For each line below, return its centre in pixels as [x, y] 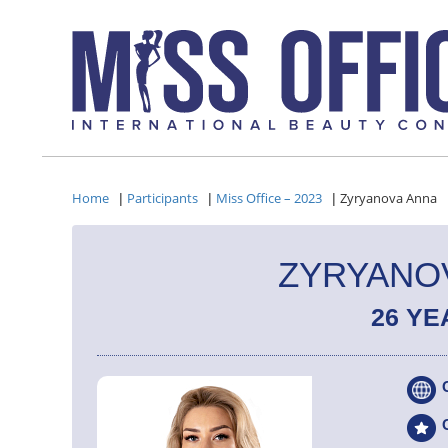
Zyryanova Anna [388, 198]
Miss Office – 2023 [269, 198]
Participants [162, 198]
